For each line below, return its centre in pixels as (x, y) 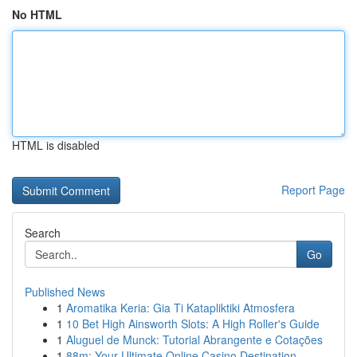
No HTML (37, 14)
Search (43, 233)
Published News (65, 292)
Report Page (313, 190)
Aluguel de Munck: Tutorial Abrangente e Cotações (194, 339)
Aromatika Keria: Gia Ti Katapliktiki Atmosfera (180, 308)
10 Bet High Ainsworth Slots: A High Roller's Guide (193, 324)
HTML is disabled (56, 145)
